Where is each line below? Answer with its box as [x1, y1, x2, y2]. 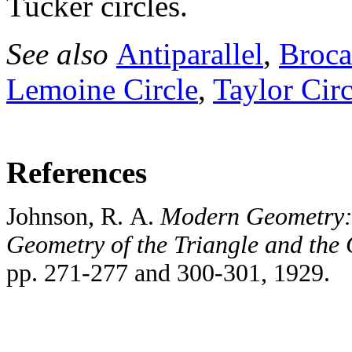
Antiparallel [116, 37, 263, 71]
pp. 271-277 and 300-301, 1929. [6, 259, 330, 288]
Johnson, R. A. [6, 203, 160, 231]
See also [6, 37, 116, 71]
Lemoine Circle [6, 72, 198, 107]
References [6, 156, 147, 190]
